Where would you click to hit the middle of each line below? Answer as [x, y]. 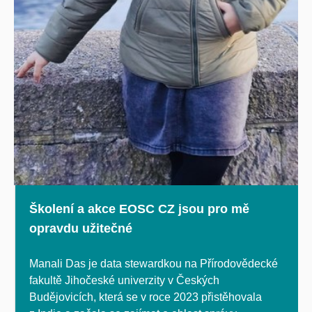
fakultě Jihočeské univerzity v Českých [124, 280]
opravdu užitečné [81, 228]
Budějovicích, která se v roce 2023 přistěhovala [146, 297]
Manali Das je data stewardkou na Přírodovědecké [154, 263]
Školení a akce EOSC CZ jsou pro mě [139, 209]
